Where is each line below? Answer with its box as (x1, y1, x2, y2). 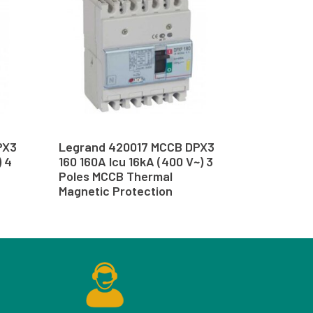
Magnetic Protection (58, 182, 173, 198)
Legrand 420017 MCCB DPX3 (58, 138, 214, 154)
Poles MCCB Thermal (58, 168, 173, 184)
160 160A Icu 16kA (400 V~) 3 (58, 153, 213, 169)
